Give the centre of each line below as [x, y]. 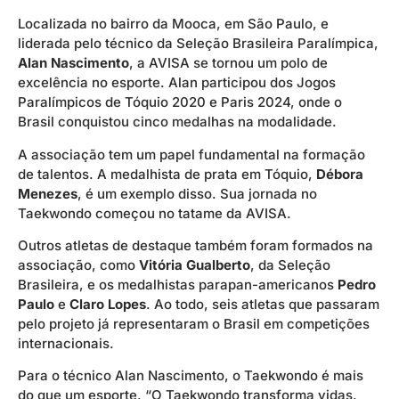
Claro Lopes [108, 304]
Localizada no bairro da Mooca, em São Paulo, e [173, 24]
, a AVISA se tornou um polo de [228, 63]
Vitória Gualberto [195, 265]
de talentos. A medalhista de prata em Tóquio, [167, 174]
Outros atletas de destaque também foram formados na [195, 245]
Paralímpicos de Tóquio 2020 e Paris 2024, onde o [180, 102]
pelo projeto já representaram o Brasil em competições [194, 324]
